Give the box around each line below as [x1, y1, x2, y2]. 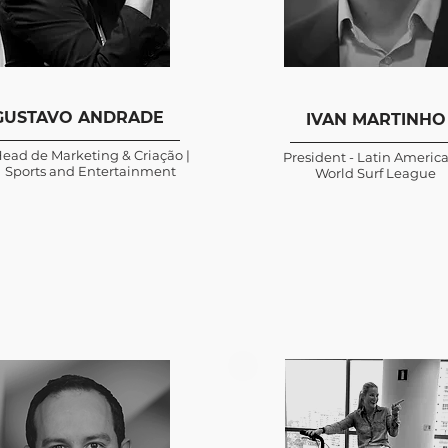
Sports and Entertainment [5, 163, 176, 179]
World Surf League [315, 165, 436, 181]
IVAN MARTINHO [306, 110, 446, 129]
